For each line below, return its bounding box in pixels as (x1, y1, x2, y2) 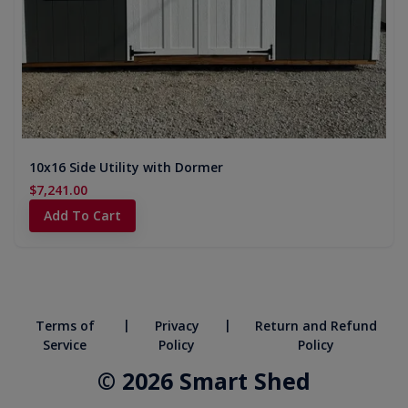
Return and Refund (255, 317, 378, 334)
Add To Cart (44, 207, 121, 224)
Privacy (154, 317, 199, 334)
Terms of (35, 317, 95, 334)
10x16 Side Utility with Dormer (29, 158, 223, 176)
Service (43, 336, 87, 353)
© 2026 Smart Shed (97, 365, 311, 396)
